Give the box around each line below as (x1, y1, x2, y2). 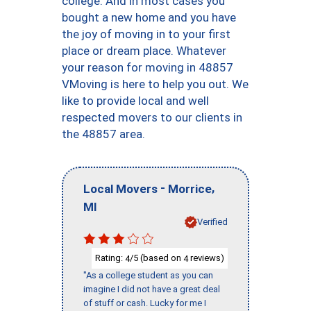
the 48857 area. (62, 127, 145, 141)
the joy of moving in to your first (62, 27, 230, 41)
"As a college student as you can (83, 270, 213, 281)
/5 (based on (130, 252, 183, 263)
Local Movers (83, 181, 158, 196)
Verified (197, 216, 228, 227)
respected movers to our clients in (62, 110, 242, 124)
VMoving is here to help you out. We (62, 77, 249, 91)
